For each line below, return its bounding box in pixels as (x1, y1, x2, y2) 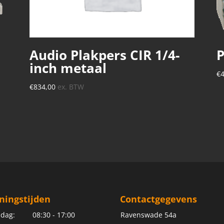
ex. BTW (57, 82, 84, 91)
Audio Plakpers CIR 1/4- (29, 46, 179, 64)
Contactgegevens (120, 192, 197, 205)
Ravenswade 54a (120, 209, 177, 219)
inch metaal (29, 59, 106, 77)
